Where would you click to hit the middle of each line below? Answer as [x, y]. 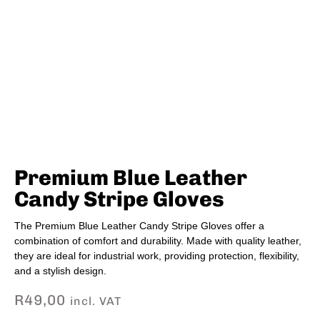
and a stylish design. [60, 271]
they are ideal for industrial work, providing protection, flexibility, [157, 256]
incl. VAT [96, 301]
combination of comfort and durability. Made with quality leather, [158, 241]
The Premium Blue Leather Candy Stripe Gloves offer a [139, 226]
